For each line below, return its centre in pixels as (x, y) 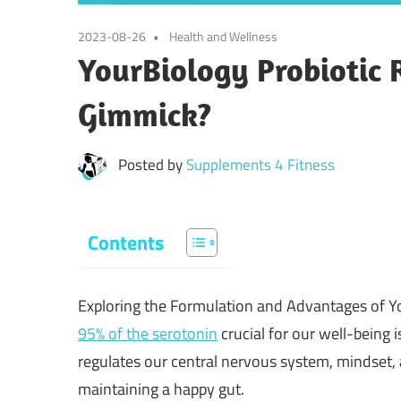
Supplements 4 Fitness (260, 165)
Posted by (152, 165)
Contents (126, 243)
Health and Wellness (223, 37)
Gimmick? (145, 115)
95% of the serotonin (148, 334)
